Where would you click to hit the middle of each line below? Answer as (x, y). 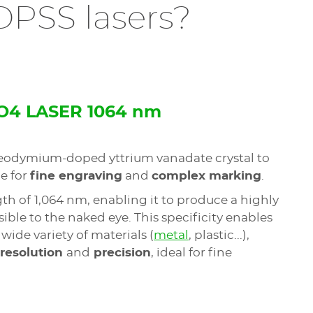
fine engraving (76, 176)
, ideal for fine (191, 253)
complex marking (206, 176)
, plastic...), (219, 235)
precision (121, 253)
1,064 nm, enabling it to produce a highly (156, 200)
